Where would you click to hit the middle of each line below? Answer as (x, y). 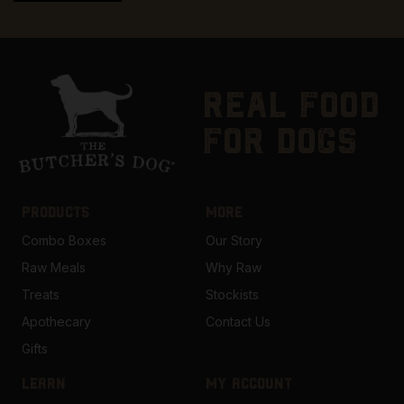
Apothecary (56, 322)
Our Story (234, 241)
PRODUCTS (56, 212)
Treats (41, 295)
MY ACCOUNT (249, 384)
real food (291, 105)
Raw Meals (54, 268)
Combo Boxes (64, 241)
